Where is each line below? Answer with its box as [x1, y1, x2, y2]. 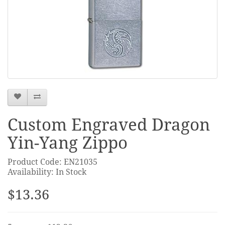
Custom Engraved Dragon [8, 115, 210, 135]
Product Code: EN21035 [8, 157, 97, 167]
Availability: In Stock [8, 167, 86, 177]
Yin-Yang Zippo [8, 133, 128, 153]
